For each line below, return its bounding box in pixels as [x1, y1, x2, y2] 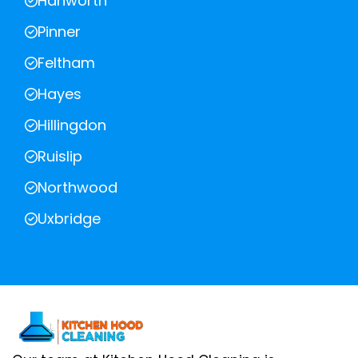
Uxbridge [38, 209, 101, 229]
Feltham [38, 53, 95, 74]
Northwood [38, 177, 117, 198]
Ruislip [38, 146, 82, 167]
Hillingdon [38, 115, 106, 136]
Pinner [38, 22, 81, 42]
